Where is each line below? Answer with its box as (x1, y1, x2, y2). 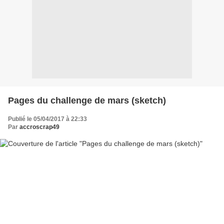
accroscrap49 (19, 123, 59, 130)
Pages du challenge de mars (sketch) (8, 95, 166, 105)
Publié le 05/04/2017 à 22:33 (8, 115, 87, 122)
